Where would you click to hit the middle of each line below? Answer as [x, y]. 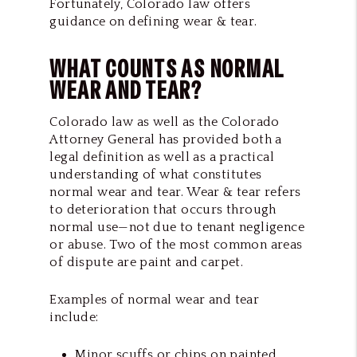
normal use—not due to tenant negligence [177, 227]
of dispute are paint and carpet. [147, 262]
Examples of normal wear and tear [155, 299]
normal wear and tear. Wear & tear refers [175, 192]
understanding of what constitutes [156, 174]
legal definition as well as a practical [162, 157]
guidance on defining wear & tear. [153, 21]
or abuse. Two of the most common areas [176, 244]
